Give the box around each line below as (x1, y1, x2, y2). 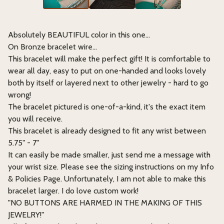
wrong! (8, 90, 31, 99)
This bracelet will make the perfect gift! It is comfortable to (8, 54, 210, 63)
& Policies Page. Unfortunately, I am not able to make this (8, 174, 206, 183)
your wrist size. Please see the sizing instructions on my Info (8, 162, 214, 171)
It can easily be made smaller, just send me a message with (8, 150, 210, 159)
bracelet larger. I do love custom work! (8, 186, 138, 195)
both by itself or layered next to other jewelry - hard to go (8, 78, 208, 87)
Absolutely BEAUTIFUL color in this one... (8, 30, 150, 39)
